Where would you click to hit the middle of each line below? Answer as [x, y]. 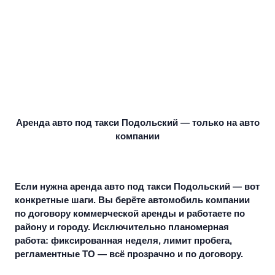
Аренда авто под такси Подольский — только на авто [137, 123]
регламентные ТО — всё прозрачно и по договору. [129, 254]
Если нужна [42, 187]
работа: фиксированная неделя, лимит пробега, [123, 241]
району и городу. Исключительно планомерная [122, 227]
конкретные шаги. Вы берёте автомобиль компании [132, 200]
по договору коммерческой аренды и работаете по [130, 214]
